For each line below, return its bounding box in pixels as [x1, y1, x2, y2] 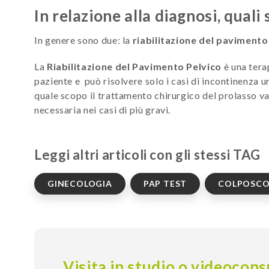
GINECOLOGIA [47, 178, 112, 189]
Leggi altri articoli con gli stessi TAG [34, 147, 261, 163]
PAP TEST [143, 178, 187, 189]
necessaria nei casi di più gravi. [34, 104, 171, 116]
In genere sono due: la [34, 34, 133, 46]
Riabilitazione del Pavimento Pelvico [46, 61, 222, 73]
